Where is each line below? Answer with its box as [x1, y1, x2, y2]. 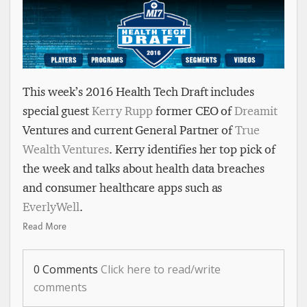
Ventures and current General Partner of [23, 123, 236, 138]
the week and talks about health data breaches [23, 161, 265, 176]
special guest [23, 103, 92, 119]
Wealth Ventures [23, 142, 109, 157]
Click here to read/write [101, 262, 221, 277]
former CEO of [153, 103, 235, 119]
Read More [23, 220, 66, 233]
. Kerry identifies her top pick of [108, 142, 275, 157]
